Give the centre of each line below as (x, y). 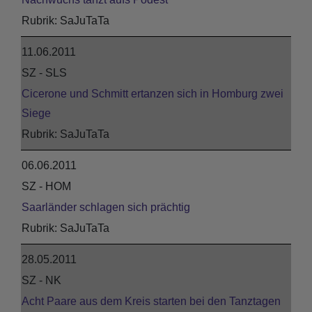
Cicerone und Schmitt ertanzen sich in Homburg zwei (153, 94)
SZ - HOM (46, 186)
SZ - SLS (44, 73)
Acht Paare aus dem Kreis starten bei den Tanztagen (151, 301)
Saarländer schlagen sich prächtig (106, 207)
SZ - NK (41, 280)
